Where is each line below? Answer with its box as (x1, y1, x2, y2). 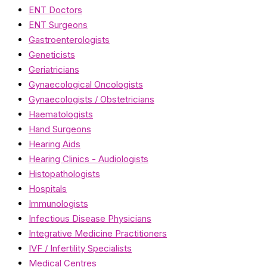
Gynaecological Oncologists (29, 79, 143, 91)
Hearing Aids (29, 138, 80, 150)
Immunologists (29, 198, 88, 210)
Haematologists (29, 108, 93, 120)
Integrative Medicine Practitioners (29, 228, 167, 240)
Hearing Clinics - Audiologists (29, 153, 148, 165)
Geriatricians (29, 64, 79, 76)
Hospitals (29, 183, 67, 195)
